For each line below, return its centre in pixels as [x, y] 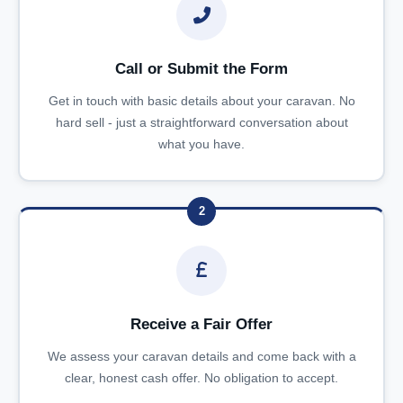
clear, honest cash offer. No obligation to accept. [201, 377]
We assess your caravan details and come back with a [201, 356]
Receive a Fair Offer [201, 324]
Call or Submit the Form [201, 69]
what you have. [201, 144]
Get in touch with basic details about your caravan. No [201, 101]
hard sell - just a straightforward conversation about [201, 122]
